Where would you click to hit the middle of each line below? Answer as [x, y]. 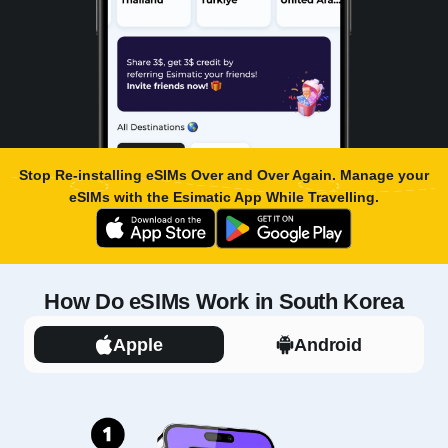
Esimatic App [217, 197]
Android [328, 344]
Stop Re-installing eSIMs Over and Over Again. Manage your [224, 175]
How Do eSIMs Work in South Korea [224, 302]
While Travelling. [320, 197]
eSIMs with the [121, 197]
